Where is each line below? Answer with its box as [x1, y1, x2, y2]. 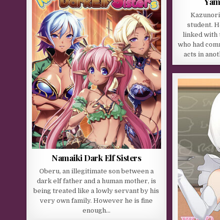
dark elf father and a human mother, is [36, 177, 156, 185]
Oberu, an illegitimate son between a [39, 167, 154, 175]
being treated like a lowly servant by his [33, 187, 160, 194]
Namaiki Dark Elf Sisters [52, 152, 141, 163]
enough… [82, 206, 110, 214]
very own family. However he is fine [40, 196, 153, 204]
